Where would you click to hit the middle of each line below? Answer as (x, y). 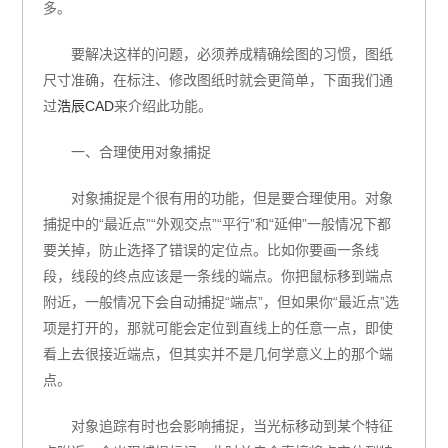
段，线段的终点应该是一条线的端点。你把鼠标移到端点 (218, 276)
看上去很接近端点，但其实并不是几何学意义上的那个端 (218, 354)
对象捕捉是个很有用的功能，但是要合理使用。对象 (232, 198)
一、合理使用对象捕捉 (141, 152)
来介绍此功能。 (163, 106)
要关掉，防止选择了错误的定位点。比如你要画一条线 (211, 250)
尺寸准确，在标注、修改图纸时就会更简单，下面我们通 (218, 80)
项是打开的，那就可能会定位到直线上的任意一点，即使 (218, 328)
